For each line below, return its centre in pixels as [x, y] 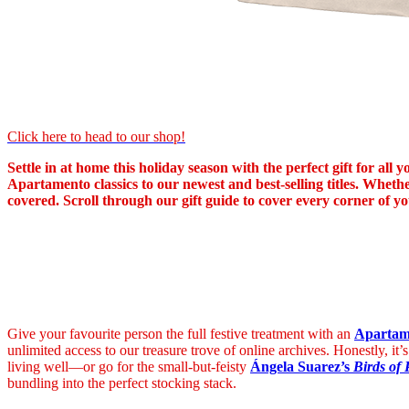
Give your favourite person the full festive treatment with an [181, 333]
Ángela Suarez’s [302, 366]
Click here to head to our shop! [96, 137]
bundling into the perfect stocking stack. [122, 383]
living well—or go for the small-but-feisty [129, 366]
